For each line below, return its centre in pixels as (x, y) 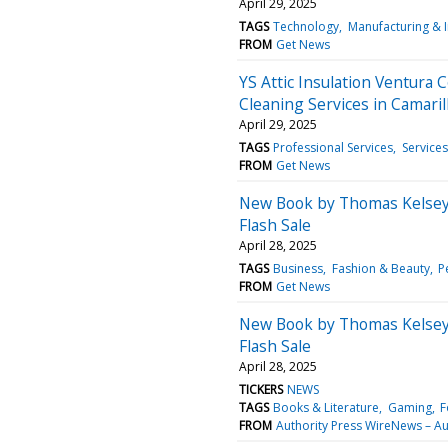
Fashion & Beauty (380, 268)
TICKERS (261, 389)
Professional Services (333, 147)
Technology (306, 26)
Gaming (409, 407)
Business (298, 268)
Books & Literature (326, 407)
